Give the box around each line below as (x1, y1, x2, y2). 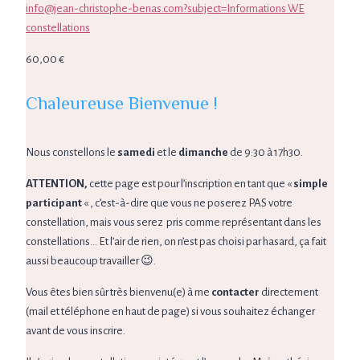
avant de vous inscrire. (26, 324, 125, 337)
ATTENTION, (26, 177, 88, 190)
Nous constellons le (26, 145, 117, 158)
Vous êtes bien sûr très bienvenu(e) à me (26, 285, 211, 298)
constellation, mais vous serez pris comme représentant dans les (26, 215, 321, 228)
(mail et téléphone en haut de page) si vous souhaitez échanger (26, 305, 315, 317)
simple (293, 177, 328, 190)
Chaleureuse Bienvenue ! (26, 92, 217, 120)
